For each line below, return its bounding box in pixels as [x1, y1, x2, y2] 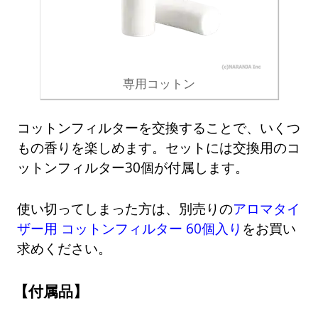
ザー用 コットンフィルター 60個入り [17, 219, 243, 238]
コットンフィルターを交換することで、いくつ [17, 119, 301, 137]
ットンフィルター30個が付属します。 [17, 158, 249, 177]
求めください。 [17, 239, 112, 258]
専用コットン [123, 75, 195, 92]
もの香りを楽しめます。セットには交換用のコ [17, 138, 301, 157]
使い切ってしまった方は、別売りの [17, 199, 234, 218]
